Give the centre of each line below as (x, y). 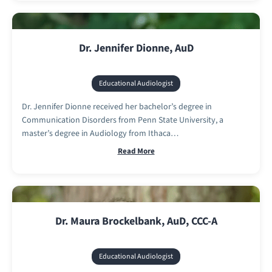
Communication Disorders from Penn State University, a (123, 120)
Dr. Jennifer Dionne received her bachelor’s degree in (117, 107)
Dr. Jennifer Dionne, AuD (136, 48)
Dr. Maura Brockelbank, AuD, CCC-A (136, 221)
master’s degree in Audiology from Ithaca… (100, 133)
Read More (136, 151)
